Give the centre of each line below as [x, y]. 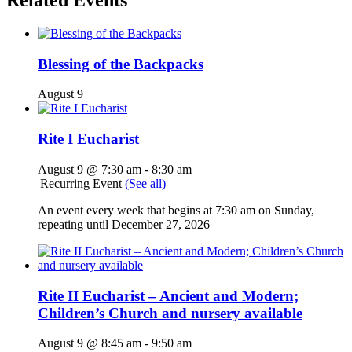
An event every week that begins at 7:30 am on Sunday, [176, 210]
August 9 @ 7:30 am [90, 169]
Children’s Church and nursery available [170, 313]
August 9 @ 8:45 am [90, 343]
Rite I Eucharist [88, 139]
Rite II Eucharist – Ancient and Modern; [168, 295]
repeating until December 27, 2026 [124, 224]
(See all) [145, 183]
